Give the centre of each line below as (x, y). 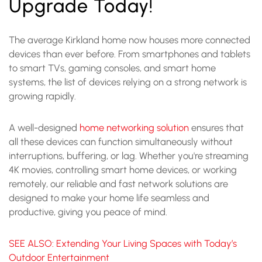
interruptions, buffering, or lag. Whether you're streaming (129, 155)
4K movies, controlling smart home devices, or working (123, 169)
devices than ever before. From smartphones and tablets (130, 54)
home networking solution (134, 127)
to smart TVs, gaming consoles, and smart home (112, 68)
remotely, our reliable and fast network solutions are (118, 183)
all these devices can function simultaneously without (121, 141)
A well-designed (44, 127)
